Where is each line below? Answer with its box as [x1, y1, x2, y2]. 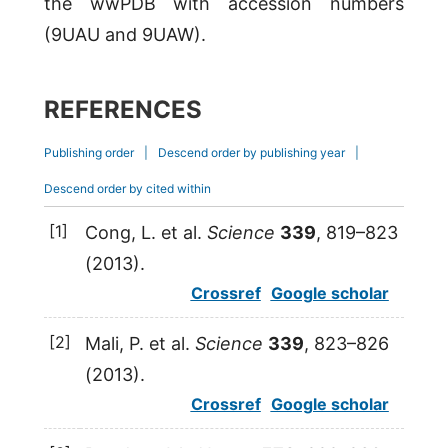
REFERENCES [43, 95, 202, 125]
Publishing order [43, 145, 134, 161]
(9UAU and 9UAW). [43, 24, 206, 46]
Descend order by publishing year [157, 145, 345, 161]
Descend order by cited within [43, 181, 211, 197]
